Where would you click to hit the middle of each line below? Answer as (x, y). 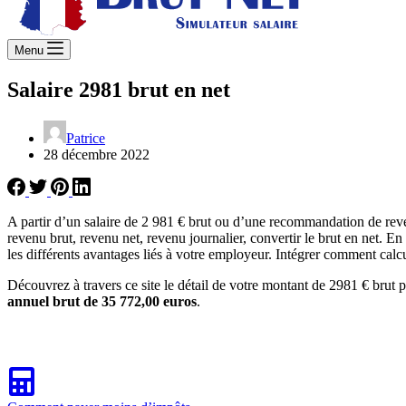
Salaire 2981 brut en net (119, 89)
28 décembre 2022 (97, 154)
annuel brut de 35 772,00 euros (102, 301)
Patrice (86, 138)
